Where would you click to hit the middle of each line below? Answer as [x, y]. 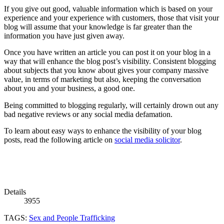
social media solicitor [147, 140]
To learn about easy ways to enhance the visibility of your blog [103, 131]
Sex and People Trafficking [72, 217]
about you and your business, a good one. [69, 88]
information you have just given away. [64, 35]
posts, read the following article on [59, 140]
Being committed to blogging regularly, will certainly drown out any [111, 105]
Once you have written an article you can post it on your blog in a [107, 52]
